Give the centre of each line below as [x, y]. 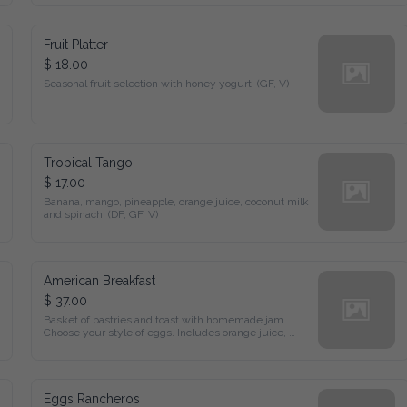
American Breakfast [94, 277]
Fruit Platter [74, 40]
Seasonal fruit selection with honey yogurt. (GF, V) [154, 80]
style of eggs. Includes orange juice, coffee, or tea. [150, 330]
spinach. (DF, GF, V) [89, 212]
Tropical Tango [83, 159]
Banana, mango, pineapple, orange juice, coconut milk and [168, 198]
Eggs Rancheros [84, 395]
